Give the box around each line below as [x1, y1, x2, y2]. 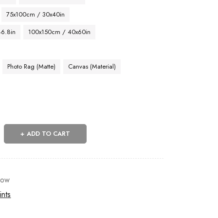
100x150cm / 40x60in [28, 27, 91, 36]
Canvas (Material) [68, 62, 116, 71]
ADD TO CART [27, 129, 71, 138]
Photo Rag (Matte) [7, 62, 56, 71]
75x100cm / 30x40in [6, 10, 65, 19]
